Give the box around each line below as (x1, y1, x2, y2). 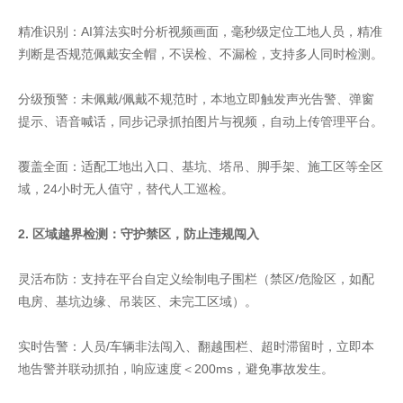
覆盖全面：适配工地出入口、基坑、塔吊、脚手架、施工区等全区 (18, 158, 383, 174)
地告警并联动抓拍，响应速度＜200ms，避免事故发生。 (18, 361, 334, 376)
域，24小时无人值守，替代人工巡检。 (18, 181, 234, 196)
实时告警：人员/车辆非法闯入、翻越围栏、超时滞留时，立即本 (18, 338, 374, 354)
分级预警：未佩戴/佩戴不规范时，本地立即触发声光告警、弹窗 (18, 91, 374, 106)
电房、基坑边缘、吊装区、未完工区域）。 (18, 293, 257, 309)
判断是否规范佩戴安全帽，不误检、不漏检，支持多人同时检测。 (18, 46, 383, 61)
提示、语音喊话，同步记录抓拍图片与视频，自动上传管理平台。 (18, 113, 383, 129)
